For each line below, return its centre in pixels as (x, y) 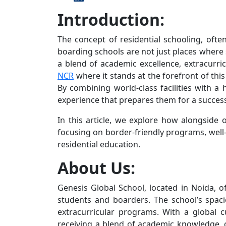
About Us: (96, 167)
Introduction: (111, 19)
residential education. (99, 144)
